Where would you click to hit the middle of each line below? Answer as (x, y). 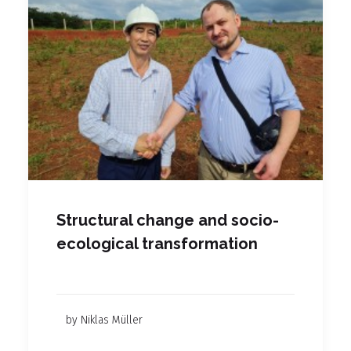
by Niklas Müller (104, 320)
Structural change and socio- (168, 220)
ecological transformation (157, 243)
